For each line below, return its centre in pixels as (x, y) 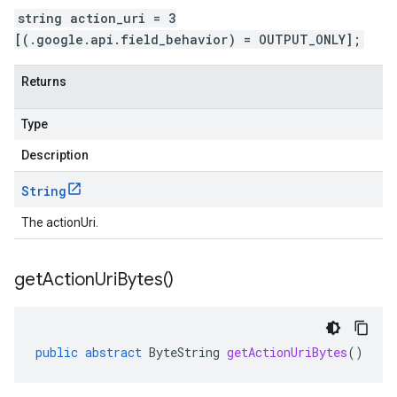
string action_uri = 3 (97, 18)
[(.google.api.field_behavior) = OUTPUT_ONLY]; (187, 39)
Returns (44, 82)
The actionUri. (60, 222)
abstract (113, 352)
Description (55, 155)
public (57, 352)
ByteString (184, 352)
